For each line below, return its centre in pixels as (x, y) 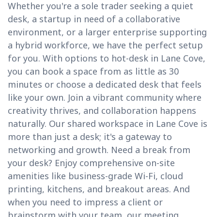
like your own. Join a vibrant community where (105, 98)
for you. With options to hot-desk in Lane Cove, (107, 58)
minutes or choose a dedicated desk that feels (105, 85)
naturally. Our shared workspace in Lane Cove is (108, 124)
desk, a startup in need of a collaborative (94, 19)
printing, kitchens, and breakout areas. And (99, 189)
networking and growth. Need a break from (99, 150)
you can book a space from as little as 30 (93, 71)
